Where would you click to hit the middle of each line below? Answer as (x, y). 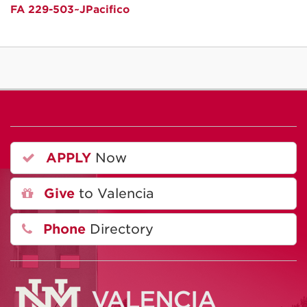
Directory (120, 229)
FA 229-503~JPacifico (70, 10)
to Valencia (114, 194)
